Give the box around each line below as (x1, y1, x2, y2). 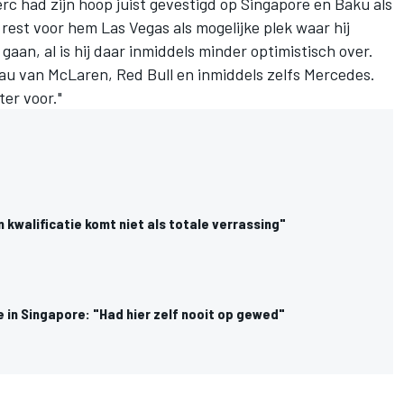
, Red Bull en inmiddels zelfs (108, 63, 304, 84)
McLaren (48, 63, 108, 84)
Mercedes (304, 63, 371, 84)
